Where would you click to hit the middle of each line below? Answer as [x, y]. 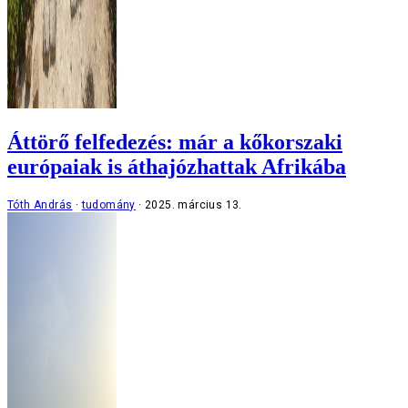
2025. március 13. [194, 204]
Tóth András [40, 204]
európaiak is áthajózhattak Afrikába [177, 166]
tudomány [108, 204]
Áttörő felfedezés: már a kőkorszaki [175, 142]
